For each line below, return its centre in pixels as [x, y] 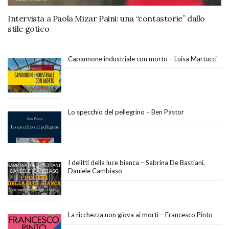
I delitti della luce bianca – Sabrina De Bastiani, [136, 163]
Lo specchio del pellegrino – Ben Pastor [126, 112]
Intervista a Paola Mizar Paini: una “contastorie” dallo [107, 18]
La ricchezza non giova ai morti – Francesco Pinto [140, 214]
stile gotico [29, 28]
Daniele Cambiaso [95, 171]
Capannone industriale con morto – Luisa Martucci [142, 59]
